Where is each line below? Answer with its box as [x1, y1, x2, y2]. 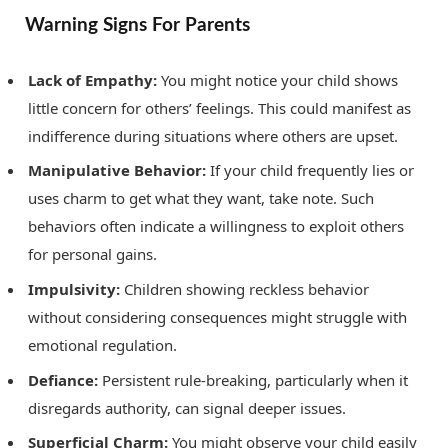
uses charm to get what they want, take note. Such [28, 188, 374, 209]
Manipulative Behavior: [28, 160, 206, 181]
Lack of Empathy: [28, 69, 157, 90]
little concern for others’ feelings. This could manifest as [28, 97, 411, 118]
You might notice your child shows [157, 69, 398, 90]
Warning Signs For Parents [25, 14, 250, 35]
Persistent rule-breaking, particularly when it [98, 369, 408, 390]
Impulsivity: [28, 278, 120, 299]
